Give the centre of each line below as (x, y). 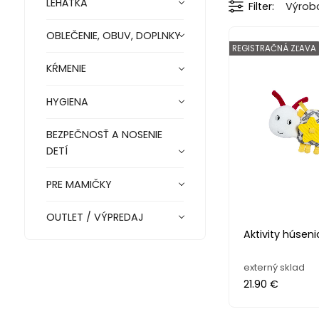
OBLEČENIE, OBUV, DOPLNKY (113, 36)
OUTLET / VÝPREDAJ (95, 217)
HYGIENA (67, 101)
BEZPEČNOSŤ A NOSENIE (104, 135)
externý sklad (274, 267)
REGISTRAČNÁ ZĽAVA (274, 48)
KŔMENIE (66, 69)
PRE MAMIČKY (79, 184)
